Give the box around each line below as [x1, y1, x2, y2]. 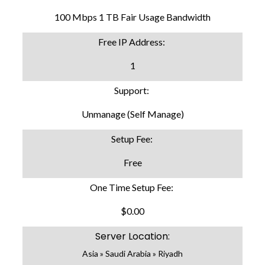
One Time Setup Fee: [90, 181, 175, 193]
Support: [114, 84, 151, 96]
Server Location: [95, 229, 170, 243]
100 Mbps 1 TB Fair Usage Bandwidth [54, 11, 211, 22]
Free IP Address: [98, 35, 167, 47]
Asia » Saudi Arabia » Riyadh [82, 248, 183, 258]
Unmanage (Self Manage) [81, 108, 184, 119]
